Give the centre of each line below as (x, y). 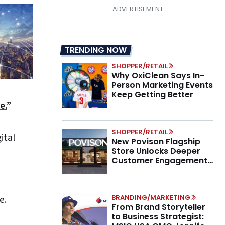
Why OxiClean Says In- (158, 76)
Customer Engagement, (160, 161)
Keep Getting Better (152, 95)
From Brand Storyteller (158, 207)
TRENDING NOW (96, 50)
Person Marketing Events (162, 85)
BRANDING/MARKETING (151, 198)
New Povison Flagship (156, 142)
